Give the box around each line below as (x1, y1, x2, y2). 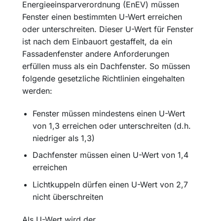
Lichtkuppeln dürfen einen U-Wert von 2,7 (32, 179, 188, 189)
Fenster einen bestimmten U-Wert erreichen (22, 12, 182, 22)
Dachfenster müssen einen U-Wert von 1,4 (32, 150, 188, 160)
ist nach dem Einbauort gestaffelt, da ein (22, 37, 172, 46)
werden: (22, 86, 52, 96)
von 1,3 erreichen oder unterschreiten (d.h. (32, 120, 191, 131)
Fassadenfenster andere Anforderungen (22, 49, 169, 59)
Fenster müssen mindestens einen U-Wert (32, 108, 185, 118)
